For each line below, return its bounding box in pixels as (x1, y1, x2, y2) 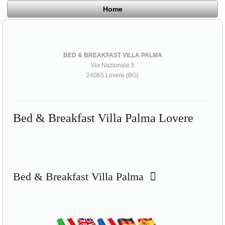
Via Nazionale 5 (90, 61, 135, 69)
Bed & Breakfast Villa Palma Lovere (13, 111, 194, 125)
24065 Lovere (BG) (86, 71, 139, 79)
